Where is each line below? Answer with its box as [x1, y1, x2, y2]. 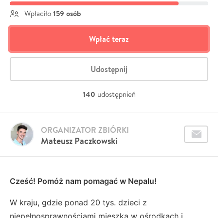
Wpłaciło [22, 9, 53, 18]
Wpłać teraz [89, 34, 129, 44]
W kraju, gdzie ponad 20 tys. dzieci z [10, 198, 147, 207]
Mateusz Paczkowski [41, 135, 118, 147]
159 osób [53, 8, 81, 18]
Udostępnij [91, 64, 127, 74]
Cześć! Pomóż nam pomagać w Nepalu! [10, 176, 159, 186]
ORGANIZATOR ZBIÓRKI [41, 125, 129, 135]
